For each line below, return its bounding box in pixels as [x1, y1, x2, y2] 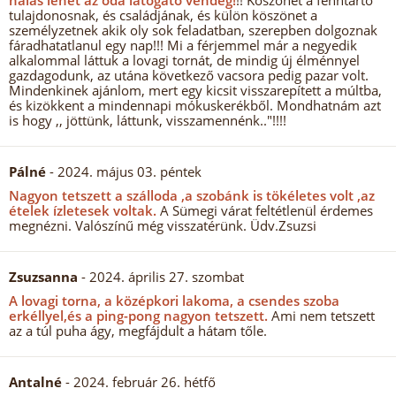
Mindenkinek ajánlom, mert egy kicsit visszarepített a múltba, [9, 81, 382, 99]
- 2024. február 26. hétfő [62, 373, 216, 391]
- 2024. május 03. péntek [46, 163, 202, 180]
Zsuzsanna [9, 268, 78, 286]
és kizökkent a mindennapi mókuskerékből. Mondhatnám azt [9, 96, 381, 114]
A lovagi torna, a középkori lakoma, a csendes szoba [9, 292, 339, 309]
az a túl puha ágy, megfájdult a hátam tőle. [9, 322, 267, 339]
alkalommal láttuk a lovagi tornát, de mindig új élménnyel [9, 51, 360, 69]
